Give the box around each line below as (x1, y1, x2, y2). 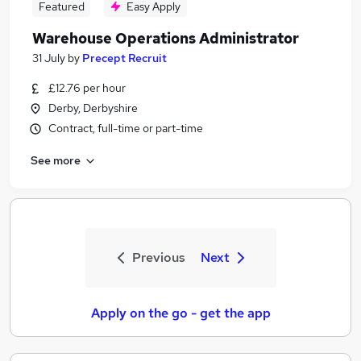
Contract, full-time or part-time (48, 121, 203, 135)
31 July (32, 51, 65, 65)
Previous (131, 249, 185, 266)
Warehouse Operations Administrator (32, 29, 299, 48)
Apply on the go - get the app (90, 305, 271, 322)
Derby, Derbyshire (48, 101, 138, 115)
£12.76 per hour (48, 81, 126, 95)
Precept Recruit (82, 51, 167, 65)
